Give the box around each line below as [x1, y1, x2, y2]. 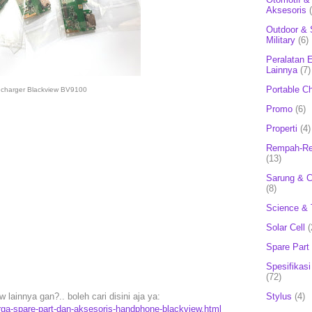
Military [266, 34, 295, 45]
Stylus [266, 290, 292, 302]
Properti [266, 123, 297, 134]
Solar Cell [266, 221, 305, 233]
